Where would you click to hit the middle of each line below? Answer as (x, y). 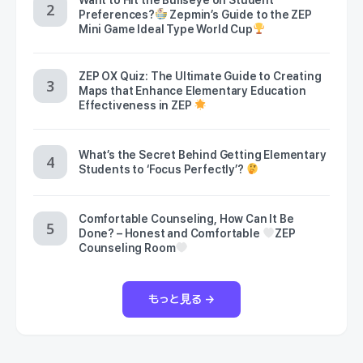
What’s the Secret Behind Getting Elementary (203, 154)
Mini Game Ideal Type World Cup (166, 29)
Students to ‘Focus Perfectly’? (162, 169)
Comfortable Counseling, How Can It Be (186, 218)
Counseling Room (127, 248)
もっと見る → (181, 299)
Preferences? (117, 14)
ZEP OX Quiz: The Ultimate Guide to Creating (200, 76)
